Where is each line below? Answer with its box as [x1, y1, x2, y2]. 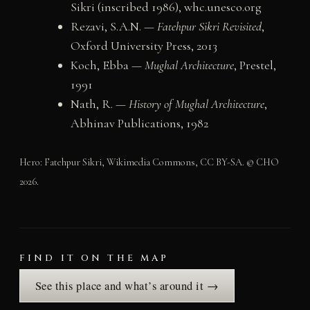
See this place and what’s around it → [35, 277, 219, 293]
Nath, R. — [70, 95, 129, 111]
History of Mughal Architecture [128, 95, 264, 111]
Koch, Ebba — [70, 57, 145, 73]
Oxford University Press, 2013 [70, 37, 217, 53]
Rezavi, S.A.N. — [70, 18, 157, 34]
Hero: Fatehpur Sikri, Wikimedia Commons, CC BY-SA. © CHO [19, 156, 279, 168]
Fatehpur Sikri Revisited [156, 18, 262, 34]
